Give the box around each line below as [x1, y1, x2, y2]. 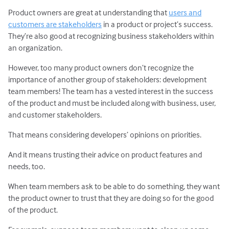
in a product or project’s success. [102, 18, 213, 29]
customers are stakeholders [8, 18, 102, 29]
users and [169, 7, 202, 17]
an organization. [8, 42, 63, 53]
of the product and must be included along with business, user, [8, 97, 216, 108]
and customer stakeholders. [8, 109, 102, 120]
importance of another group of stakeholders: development [8, 74, 207, 84]
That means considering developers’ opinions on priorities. [8, 129, 205, 140]
